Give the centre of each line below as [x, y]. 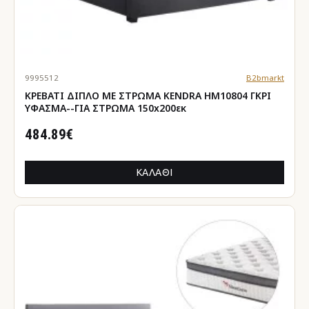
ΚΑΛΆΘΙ [154, 172]
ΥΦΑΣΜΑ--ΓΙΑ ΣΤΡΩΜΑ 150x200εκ [106, 108]
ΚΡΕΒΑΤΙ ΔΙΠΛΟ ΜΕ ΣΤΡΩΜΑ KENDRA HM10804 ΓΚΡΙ [148, 95]
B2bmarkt [265, 77]
